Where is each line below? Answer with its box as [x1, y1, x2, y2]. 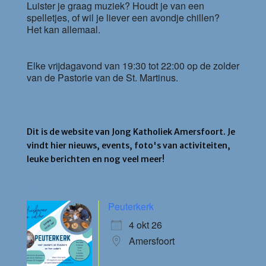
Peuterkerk [107, 199, 154, 214]
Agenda [26, 182, 66, 197]
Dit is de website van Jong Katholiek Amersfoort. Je [26, 126, 235, 138]
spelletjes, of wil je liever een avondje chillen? [26, 11, 220, 25]
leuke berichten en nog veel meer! [26, 154, 164, 165]
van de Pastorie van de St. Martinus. [26, 71, 178, 85]
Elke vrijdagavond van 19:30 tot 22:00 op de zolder [26, 59, 239, 73]
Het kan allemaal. [26, 23, 100, 37]
